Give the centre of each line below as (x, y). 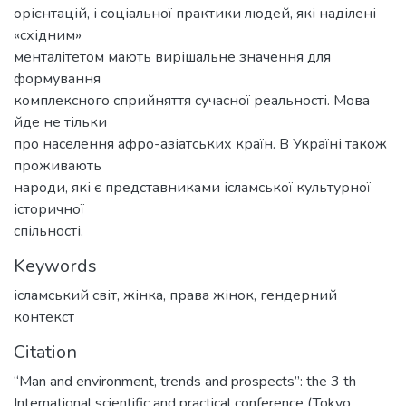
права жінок (212, 295)
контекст (44, 317)
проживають (58, 165)
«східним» (48, 35)
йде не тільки (60, 122)
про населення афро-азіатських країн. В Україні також (200, 144)
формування (57, 78)
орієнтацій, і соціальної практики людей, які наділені (195, 13)
